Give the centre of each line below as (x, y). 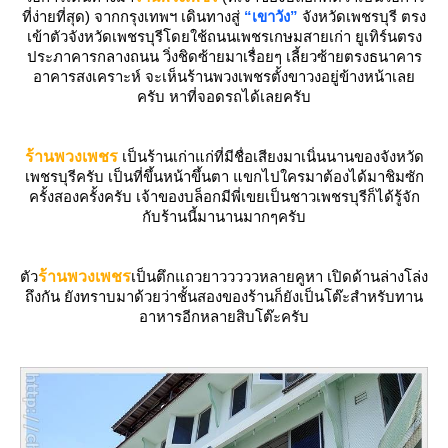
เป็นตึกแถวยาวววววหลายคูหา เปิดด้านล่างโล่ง (279, 277)
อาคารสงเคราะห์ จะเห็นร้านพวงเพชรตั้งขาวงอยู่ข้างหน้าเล (224, 77)
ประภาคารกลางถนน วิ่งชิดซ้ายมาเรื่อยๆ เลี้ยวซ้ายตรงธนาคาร (224, 57)
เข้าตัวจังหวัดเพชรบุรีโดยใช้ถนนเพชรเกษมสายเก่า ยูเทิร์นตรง (224, 37)
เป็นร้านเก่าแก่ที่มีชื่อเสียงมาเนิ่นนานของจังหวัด (270, 157)
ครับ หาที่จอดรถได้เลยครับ (224, 97)
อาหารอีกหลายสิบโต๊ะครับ (224, 317)
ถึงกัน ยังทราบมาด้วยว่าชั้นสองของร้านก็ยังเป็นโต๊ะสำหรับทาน (224, 297)
